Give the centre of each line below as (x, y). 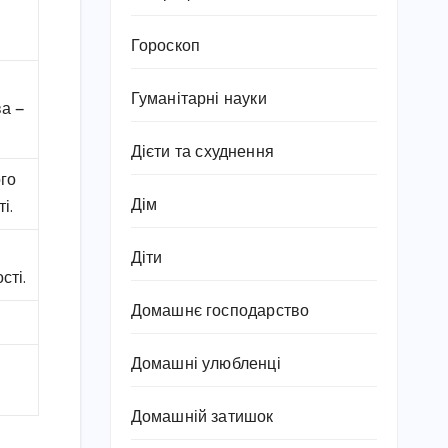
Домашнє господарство (220, 311)
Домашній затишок (202, 417)
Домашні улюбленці (205, 364)
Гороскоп (165, 46)
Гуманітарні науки (198, 99)
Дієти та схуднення (202, 152)
